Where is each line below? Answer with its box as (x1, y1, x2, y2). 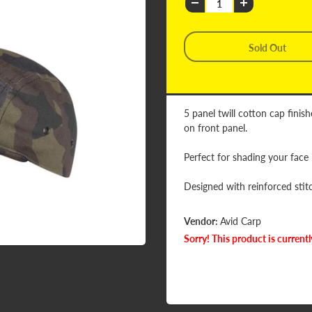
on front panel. (184, 122, 247, 134)
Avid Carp (220, 215, 261, 227)
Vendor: (184, 215, 220, 227)
